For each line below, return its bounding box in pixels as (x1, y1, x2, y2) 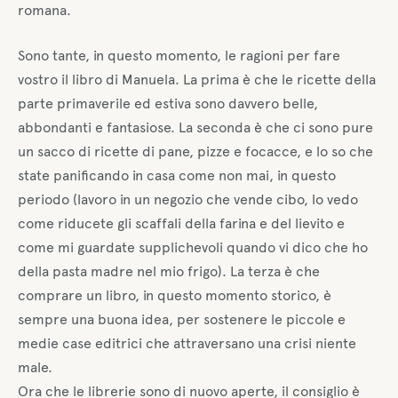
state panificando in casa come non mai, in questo (18, 167, 336, 185)
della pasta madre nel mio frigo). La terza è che (18, 263, 320, 281)
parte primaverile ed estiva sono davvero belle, (18, 95, 318, 113)
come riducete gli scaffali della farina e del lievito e (18, 215, 345, 233)
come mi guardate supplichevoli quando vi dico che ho (18, 239, 368, 257)
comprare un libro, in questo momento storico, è (18, 287, 331, 305)
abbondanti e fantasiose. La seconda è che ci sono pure (18, 119, 373, 137)
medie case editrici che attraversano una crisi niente (18, 335, 356, 353)
